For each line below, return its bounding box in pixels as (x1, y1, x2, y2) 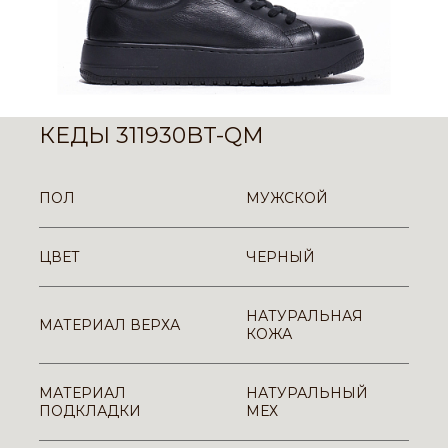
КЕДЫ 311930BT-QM (39, 122, 264, 149)
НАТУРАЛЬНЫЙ (246, 384, 368, 402)
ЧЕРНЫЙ (246, 248, 315, 266)
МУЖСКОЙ (246, 189, 328, 207)
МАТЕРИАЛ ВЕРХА (39, 316, 180, 334)
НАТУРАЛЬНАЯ (246, 307, 363, 325)
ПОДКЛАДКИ (39, 402, 141, 420)
